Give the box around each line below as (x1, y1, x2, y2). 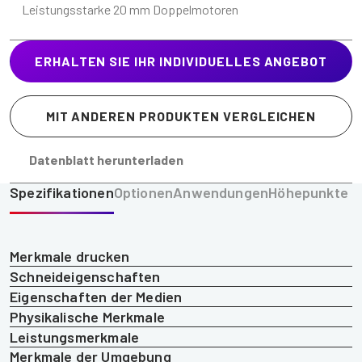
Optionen (113, 183, 174, 201)
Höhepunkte (268, 183, 348, 201)
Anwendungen (173, 183, 269, 201)
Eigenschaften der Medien (10, 287, 183, 305)
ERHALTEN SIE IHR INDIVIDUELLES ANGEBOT (34, 53, 328, 69)
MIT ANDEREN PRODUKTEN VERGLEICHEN (45, 107, 317, 124)
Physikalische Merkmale (10, 307, 165, 326)
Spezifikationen (10, 183, 114, 201)
